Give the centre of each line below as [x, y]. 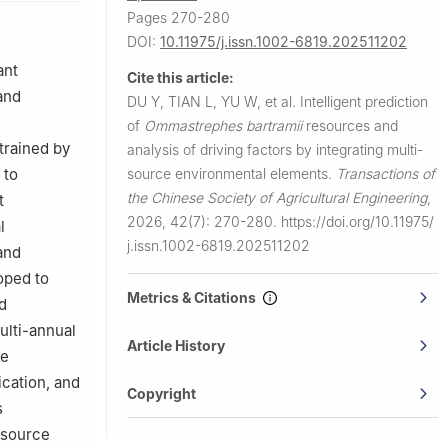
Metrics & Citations [194, 297]
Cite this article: [180, 77]
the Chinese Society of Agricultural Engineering [277, 197]
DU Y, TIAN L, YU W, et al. [213, 101]
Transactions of [385, 173]
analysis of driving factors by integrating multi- [275, 149]
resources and [350, 125]
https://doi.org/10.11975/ [357, 221]
